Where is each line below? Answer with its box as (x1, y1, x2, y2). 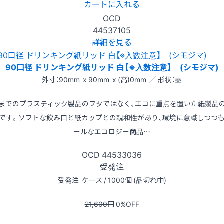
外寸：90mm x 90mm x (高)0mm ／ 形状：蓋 (42, 74, 182, 85)
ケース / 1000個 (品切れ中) (80, 175, 166, 185)
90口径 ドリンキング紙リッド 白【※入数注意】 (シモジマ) (5, 61, 219, 73)
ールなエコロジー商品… (73, 126, 150, 137)
